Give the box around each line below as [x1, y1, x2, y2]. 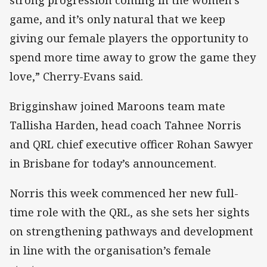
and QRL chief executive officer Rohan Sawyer [10, 137, 253, 152]
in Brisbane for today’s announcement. [10, 156, 216, 171]
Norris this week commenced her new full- [10, 186, 238, 201]
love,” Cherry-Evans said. [10, 69, 143, 83]
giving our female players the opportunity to [10, 30, 249, 45]
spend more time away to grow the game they [10, 49, 256, 64]
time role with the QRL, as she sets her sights [10, 205, 250, 220]
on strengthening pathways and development [10, 224, 253, 239]
